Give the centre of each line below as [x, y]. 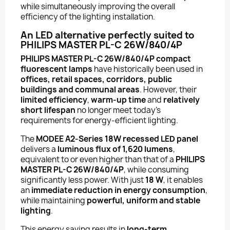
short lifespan [48, 110]
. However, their [168, 90]
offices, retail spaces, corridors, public [96, 79]
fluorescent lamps [56, 69]
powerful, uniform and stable [143, 200]
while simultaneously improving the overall [98, 6]
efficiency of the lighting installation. [88, 17]
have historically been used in [148, 69]
